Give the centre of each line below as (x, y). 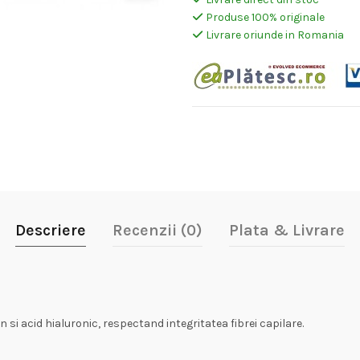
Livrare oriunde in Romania (273, 35)
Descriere (50, 230)
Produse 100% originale (264, 17)
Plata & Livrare (286, 230)
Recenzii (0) (157, 230)
